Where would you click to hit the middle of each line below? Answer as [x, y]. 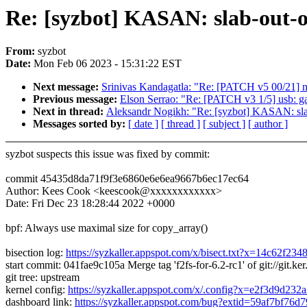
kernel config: [37, 290]
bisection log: [36, 253]
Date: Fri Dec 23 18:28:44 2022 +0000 [90, 204]
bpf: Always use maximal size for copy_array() [107, 228]
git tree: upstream [42, 278]
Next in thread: [70, 112]
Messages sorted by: [81, 124]
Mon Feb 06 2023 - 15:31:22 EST [108, 64]
